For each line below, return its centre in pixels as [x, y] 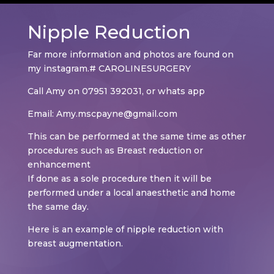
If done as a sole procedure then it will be [119, 179]
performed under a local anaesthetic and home [131, 193]
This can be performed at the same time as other [136, 136]
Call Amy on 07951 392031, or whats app [116, 91]
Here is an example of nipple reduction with [125, 229]
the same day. [58, 207]
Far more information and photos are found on [130, 54]
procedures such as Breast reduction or [115, 150]
